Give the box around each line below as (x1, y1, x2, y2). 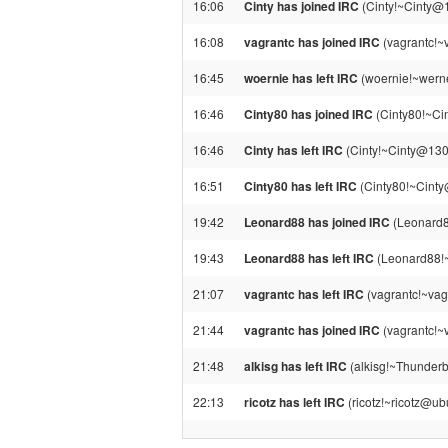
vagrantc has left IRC (244, 285, 364, 303)
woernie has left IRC (244, 69, 358, 87)
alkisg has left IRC (244, 357, 347, 375)
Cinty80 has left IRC (244, 177, 357, 195)
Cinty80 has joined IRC (244, 105, 373, 123)
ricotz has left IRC (244, 393, 345, 411)
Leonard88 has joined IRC (244, 213, 390, 231)
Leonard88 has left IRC (244, 249, 374, 267)
